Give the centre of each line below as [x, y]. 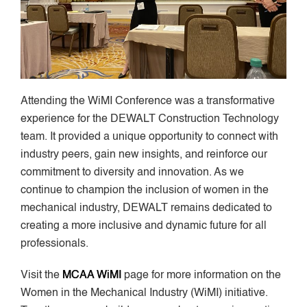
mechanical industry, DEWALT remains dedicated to [146, 208]
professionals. [54, 244]
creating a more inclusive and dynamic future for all [144, 226]
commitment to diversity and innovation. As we [132, 172]
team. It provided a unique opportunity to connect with [149, 137]
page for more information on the [201, 275]
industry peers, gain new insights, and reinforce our [144, 155]
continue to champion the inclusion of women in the [145, 190]
